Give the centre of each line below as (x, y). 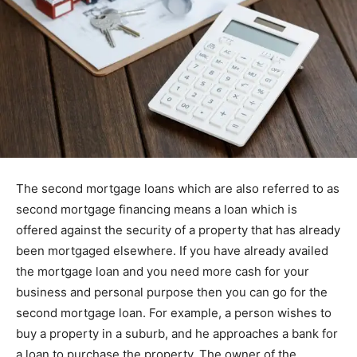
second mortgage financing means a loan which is (157, 209)
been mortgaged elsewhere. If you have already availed (172, 250)
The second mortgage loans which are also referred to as (178, 188)
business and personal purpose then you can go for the (172, 292)
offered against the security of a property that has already (178, 229)
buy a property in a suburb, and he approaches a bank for (177, 333)
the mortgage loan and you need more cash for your (163, 271)
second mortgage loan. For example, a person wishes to (174, 312)
